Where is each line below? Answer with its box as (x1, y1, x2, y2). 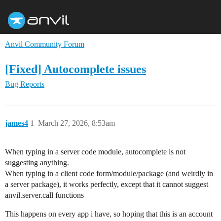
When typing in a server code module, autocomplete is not (5, 147, 185, 156)
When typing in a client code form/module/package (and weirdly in (5, 169, 213, 178)
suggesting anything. (5, 158, 69, 167)
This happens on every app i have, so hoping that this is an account (5, 210, 213, 218)
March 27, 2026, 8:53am (38, 119, 115, 127)
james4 (5, 119, 28, 127)
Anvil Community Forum (5, 40, 84, 48)
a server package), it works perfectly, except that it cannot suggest (5, 180, 208, 188)
